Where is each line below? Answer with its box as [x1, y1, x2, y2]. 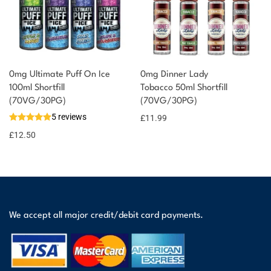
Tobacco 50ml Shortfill [140, 83, 227, 93]
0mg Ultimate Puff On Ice [9, 70, 110, 79]
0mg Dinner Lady [140, 70, 208, 79]
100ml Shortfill [9, 83, 65, 93]
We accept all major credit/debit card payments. [9, 211, 203, 220]
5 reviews [51, 111, 87, 122]
